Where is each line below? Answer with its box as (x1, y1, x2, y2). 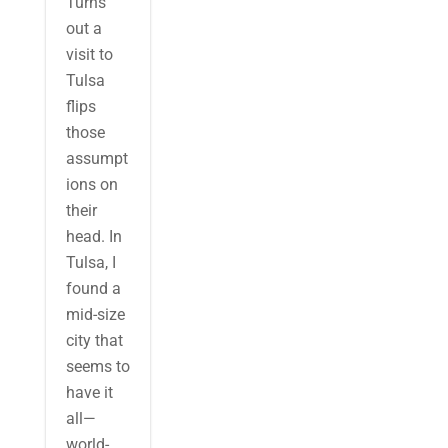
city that (65, 331, 123, 350)
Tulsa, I (65, 253, 116, 272)
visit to (65, 45, 113, 64)
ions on (65, 175, 118, 194)
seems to (65, 357, 130, 376)
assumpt (65, 149, 128, 168)
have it (65, 383, 113, 402)
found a (65, 279, 121, 298)
